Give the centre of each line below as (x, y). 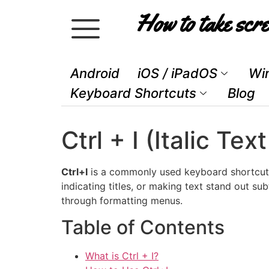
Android (95, 73)
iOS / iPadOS (177, 73)
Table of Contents (143, 228)
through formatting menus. (122, 201)
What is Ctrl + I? (122, 256)
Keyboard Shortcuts (133, 93)
